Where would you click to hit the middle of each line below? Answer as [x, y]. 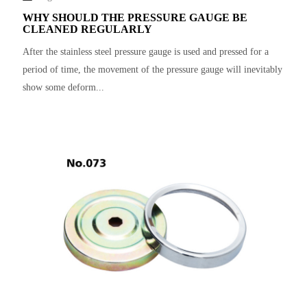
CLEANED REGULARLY [87, 29]
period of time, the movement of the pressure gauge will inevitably [152, 70]
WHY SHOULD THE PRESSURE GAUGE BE [135, 17]
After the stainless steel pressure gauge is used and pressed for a [146, 52]
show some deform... [63, 87]
